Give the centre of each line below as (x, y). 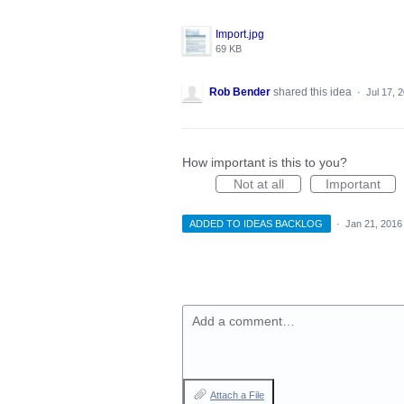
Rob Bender (240, 92)
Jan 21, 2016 (373, 224)
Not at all (258, 184)
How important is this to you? (265, 162)
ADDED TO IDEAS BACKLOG (257, 224)
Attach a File (237, 395)
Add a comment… (243, 321)
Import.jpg (240, 34)
